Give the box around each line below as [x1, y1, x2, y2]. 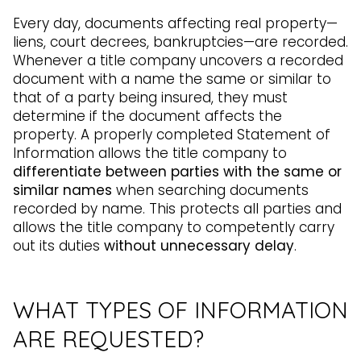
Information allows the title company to [13, 143, 287, 164]
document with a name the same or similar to [13, 69, 331, 89]
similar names [13, 180, 112, 201]
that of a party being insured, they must [13, 88, 288, 108]
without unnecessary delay [104, 236, 294, 256]
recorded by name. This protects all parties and [13, 199, 342, 219]
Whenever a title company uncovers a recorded [13, 51, 343, 71]
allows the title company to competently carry [13, 218, 334, 238]
